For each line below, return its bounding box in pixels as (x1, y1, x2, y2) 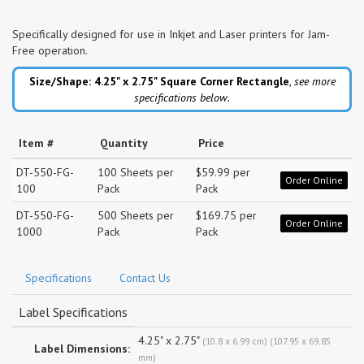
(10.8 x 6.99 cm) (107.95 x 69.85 (202, 334, 331, 347)
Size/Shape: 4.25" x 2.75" (28, 73, 160, 89)
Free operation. (12, 42, 88, 58)
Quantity (100, 135, 148, 150)
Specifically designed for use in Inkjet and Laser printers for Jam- (12, 26, 330, 41)
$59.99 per (196, 164, 250, 180)
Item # (19, 135, 54, 150)
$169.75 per (196, 207, 257, 223)
